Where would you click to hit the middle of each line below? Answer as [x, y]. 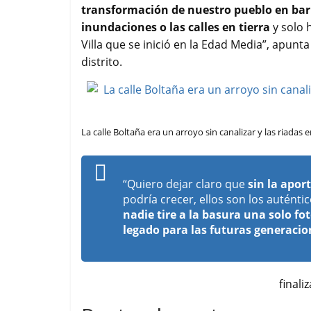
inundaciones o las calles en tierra [176, 27]
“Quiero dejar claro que [185, 184]
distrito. [102, 62]
